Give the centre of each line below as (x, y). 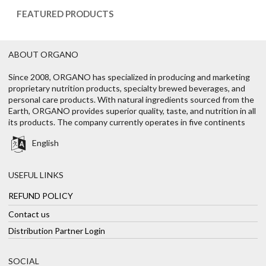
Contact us (29, 214)
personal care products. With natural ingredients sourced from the (131, 99)
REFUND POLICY (41, 195)
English (45, 143)
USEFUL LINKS (36, 175)
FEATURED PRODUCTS (65, 13)
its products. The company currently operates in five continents (127, 122)
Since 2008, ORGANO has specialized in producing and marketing (129, 77)
